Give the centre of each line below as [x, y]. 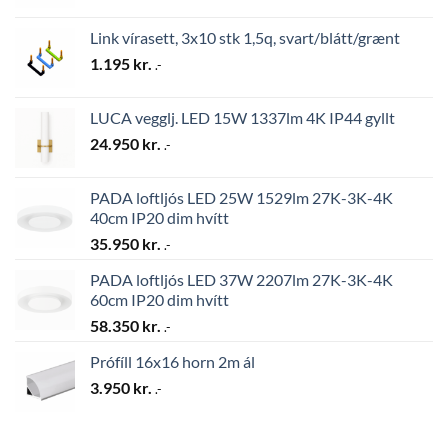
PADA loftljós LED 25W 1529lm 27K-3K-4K [241, 197]
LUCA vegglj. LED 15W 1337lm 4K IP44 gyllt [242, 117]
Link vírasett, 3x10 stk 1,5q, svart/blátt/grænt [245, 37]
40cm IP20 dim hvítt [159, 217]
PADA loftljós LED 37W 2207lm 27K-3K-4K [241, 279]
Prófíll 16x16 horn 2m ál [172, 361]
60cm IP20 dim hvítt [159, 299]
